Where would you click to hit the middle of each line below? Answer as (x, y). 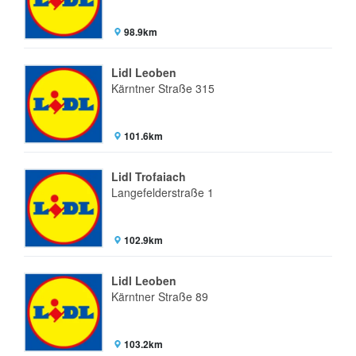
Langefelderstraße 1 (163, 192)
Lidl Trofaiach (149, 176)
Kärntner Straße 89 (160, 296)
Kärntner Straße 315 (163, 88)
